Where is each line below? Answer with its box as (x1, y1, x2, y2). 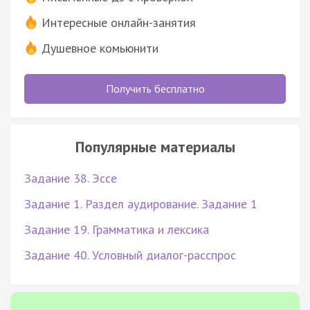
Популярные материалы (75, 136, 235, 156)
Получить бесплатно (105, 81, 205, 95)
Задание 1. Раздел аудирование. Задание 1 (24, 195, 257, 212)
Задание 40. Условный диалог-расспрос (24, 246, 236, 263)
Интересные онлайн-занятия (42, 14, 196, 30)
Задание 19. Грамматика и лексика (24, 221, 209, 237)
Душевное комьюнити (42, 39, 158, 56)
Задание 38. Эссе (24, 170, 117, 186)
